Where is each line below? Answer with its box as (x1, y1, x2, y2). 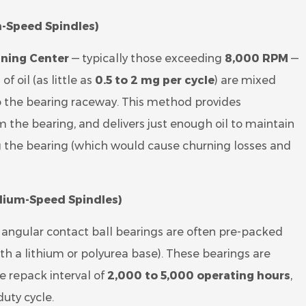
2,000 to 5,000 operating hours (107, 269, 290, 282)
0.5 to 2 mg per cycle (95, 74, 214, 87)
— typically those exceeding (69, 52, 225, 65)
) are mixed (214, 74, 276, 87)
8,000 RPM (225, 52, 288, 65)
